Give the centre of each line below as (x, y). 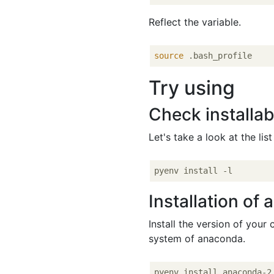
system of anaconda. (197, 239)
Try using (192, 88)
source (169, 56)
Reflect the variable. (195, 22)
